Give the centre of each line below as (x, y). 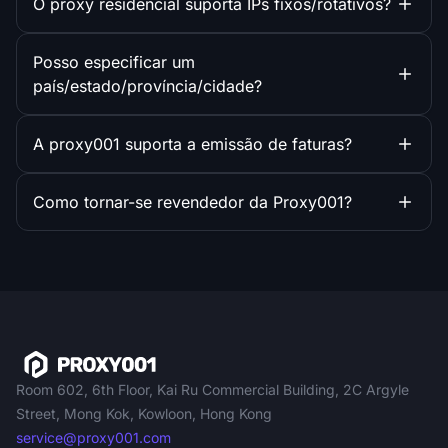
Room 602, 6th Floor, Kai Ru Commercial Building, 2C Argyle (212, 389)
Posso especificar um (114, 62)
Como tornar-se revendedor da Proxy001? (192, 202)
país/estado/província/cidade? (147, 86)
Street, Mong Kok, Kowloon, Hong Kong (144, 413)
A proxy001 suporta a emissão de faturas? (192, 144)
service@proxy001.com (93, 437)
